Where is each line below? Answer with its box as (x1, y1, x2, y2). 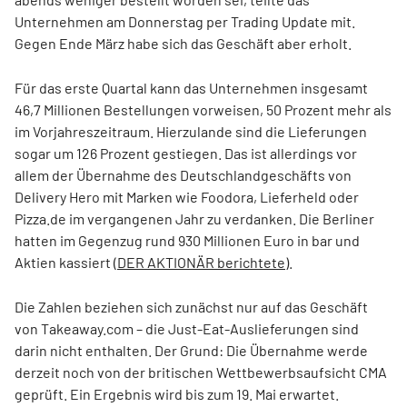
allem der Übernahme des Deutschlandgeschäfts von (15, 166, 352, 184)
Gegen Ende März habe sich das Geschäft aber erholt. (15, 35, 352, 52)
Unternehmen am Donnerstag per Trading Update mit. (15, 13, 355, 30)
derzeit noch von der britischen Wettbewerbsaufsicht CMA (15, 363, 387, 381)
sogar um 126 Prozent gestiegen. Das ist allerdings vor (15, 144, 357, 162)
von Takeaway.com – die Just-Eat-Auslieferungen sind (15, 320, 359, 337)
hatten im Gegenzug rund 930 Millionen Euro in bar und (15, 232, 360, 249)
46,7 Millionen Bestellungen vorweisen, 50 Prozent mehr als (15, 101, 392, 118)
